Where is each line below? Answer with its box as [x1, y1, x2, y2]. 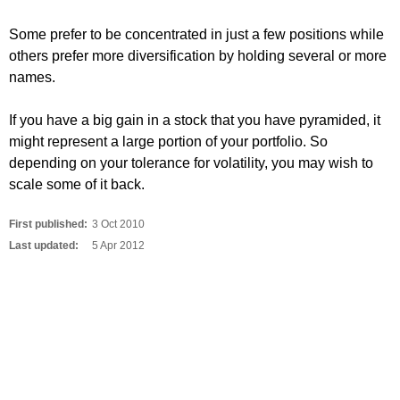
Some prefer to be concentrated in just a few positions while [9, 27, 384, 42]
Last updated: [9, 239, 79, 252]
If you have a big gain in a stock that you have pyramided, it [9, 112, 380, 128]
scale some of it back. [9, 177, 145, 192]
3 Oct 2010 [92, 218, 145, 230]
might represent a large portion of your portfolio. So [9, 134, 328, 149]
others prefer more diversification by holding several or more [9, 48, 387, 63]
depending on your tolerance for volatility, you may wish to [9, 155, 373, 171]
